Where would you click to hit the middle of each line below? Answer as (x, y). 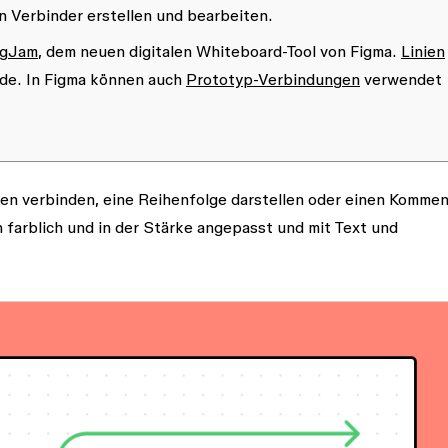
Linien (423, 51)
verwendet (401, 79)
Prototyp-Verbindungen (273, 79)
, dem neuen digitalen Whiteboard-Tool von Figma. (219, 51)
